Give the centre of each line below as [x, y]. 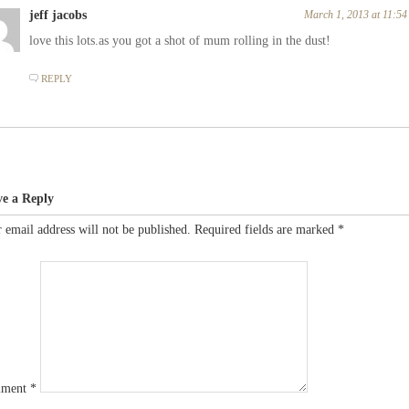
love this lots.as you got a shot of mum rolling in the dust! [180, 40]
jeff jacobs [58, 15]
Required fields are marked [266, 230]
